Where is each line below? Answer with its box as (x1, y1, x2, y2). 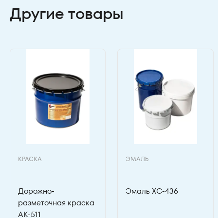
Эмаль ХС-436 (126, 185, 179, 197)
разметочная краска (18, 197, 94, 208)
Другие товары (10, 2, 124, 24)
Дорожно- (18, 185, 54, 197)
